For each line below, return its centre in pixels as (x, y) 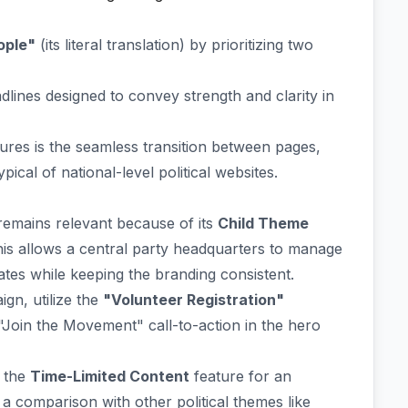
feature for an (240, 376)
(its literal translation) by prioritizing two (174, 45)
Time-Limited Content (110, 376)
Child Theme (263, 223)
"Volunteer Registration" (194, 300)
